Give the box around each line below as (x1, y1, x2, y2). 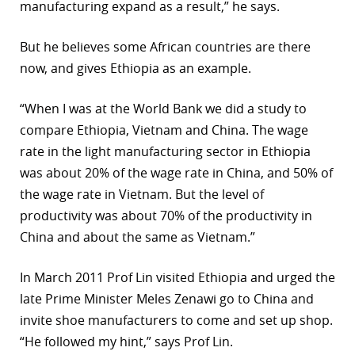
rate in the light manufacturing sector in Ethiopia (20, 143, 311, 161)
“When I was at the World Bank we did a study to (20, 100, 307, 118)
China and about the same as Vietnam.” (20, 228, 255, 246)
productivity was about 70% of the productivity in (20, 207, 312, 225)
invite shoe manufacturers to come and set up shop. (20, 311, 333, 330)
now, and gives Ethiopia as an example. (20, 59, 251, 78)
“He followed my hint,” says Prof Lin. (20, 333, 233, 351)
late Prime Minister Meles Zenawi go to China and (20, 290, 314, 308)
